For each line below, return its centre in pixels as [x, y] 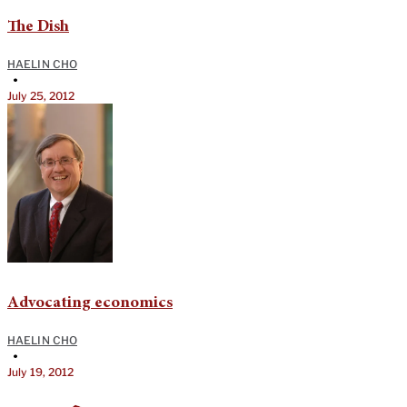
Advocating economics [90, 304]
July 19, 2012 [41, 372]
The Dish [38, 28]
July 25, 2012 [41, 96]
